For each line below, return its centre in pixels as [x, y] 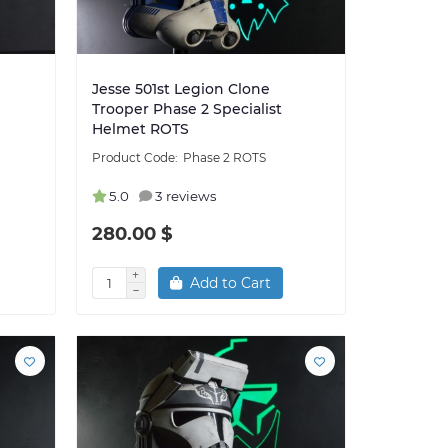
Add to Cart [230, 283]
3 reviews [185, 196]
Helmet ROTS [140, 129]
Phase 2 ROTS [224, 158]
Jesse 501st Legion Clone [180, 89]
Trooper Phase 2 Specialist [186, 109]
